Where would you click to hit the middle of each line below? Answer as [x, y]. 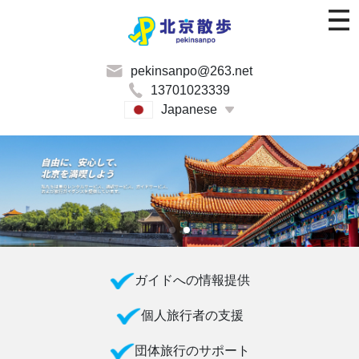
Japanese [189, 109]
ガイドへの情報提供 [192, 280]
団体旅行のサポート [192, 350]
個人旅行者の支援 [192, 315]
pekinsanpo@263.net [192, 71]
